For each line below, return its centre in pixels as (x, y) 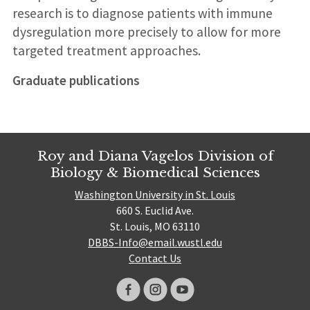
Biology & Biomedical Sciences (155, 172)
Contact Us (155, 258)
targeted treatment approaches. (106, 50)
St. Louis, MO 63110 (155, 227)
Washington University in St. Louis (155, 195)
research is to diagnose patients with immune (142, 13)
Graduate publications (76, 80)
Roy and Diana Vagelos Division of (155, 155)
